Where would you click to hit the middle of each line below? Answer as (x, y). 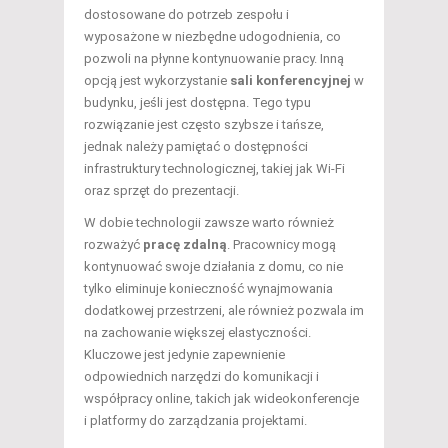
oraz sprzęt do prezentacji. (161, 191)
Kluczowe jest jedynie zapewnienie (184, 355)
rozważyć (113, 245)
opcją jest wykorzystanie (157, 81)
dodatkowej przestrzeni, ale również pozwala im (224, 311)
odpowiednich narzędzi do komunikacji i (201, 377)
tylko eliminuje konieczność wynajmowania (208, 289)
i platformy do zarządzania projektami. (195, 421)
